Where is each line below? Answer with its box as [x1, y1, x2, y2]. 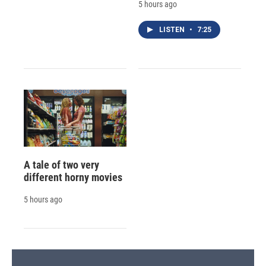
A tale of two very [24, 159, 99, 172]
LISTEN [159, 25, 186, 34]
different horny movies [24, 171, 122, 184]
